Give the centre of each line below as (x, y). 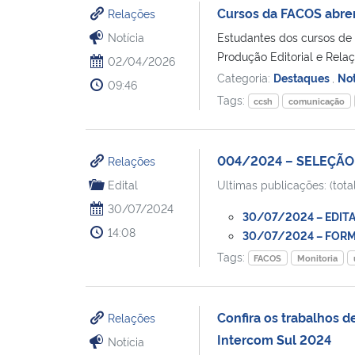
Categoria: (245, 77)
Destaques (302, 77)
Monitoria (318, 258)
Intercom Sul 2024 (274, 339)
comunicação (317, 101)
